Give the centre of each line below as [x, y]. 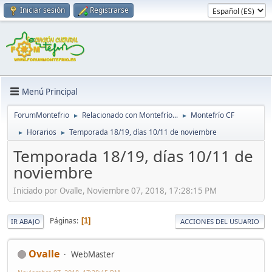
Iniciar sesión [42, 10]
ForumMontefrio [42, 115]
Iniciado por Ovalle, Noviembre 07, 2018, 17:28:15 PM [115, 190]
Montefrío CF [212, 115]
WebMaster [93, 254]
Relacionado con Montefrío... [130, 115]
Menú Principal [49, 91]
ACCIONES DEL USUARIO [220, 221]
